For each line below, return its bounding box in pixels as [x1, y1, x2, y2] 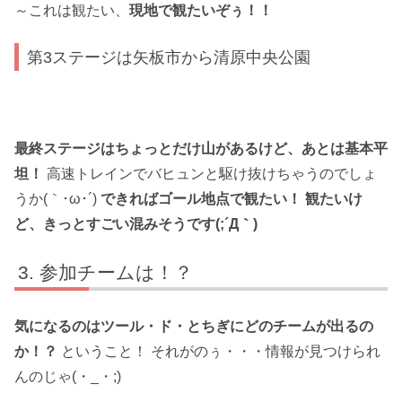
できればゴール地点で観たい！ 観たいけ [100, 191, 363, 207]
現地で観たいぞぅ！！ [129, 2, 273, 18]
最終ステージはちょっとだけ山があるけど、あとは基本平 [14, 141, 388, 157]
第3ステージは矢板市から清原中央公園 [27, 47, 311, 66]
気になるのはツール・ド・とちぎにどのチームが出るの [14, 319, 373, 335]
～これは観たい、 [14, 2, 129, 18]
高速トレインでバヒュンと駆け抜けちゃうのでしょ [43, 166, 377, 182]
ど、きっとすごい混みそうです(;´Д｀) [14, 216, 258, 232]
